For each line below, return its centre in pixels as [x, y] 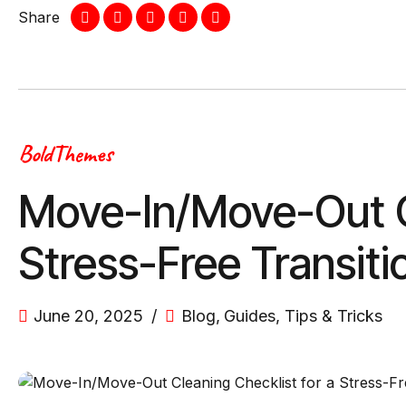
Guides [250, 316]
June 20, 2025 [89, 316]
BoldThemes [65, 154]
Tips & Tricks [333, 316]
